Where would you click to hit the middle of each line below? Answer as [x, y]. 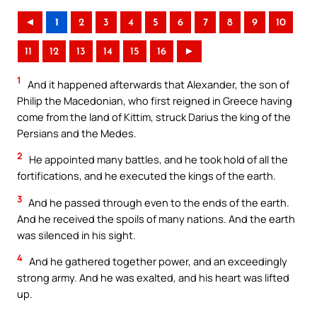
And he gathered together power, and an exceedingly [157, 261]
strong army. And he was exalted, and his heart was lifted [153, 278]
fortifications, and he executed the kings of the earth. [146, 176]
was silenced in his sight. [76, 235]
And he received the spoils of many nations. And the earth [156, 218]
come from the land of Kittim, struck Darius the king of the [154, 116]
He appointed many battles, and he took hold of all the [157, 160]
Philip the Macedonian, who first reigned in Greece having [155, 100]
